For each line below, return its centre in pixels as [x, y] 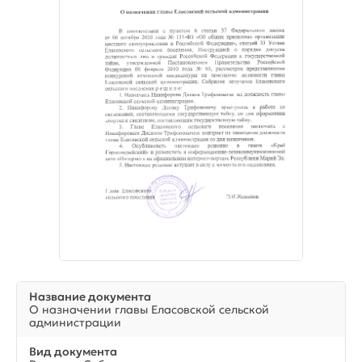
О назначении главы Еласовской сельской [149, 309]
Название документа [90, 296]
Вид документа [73, 351]
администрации [75, 322]
